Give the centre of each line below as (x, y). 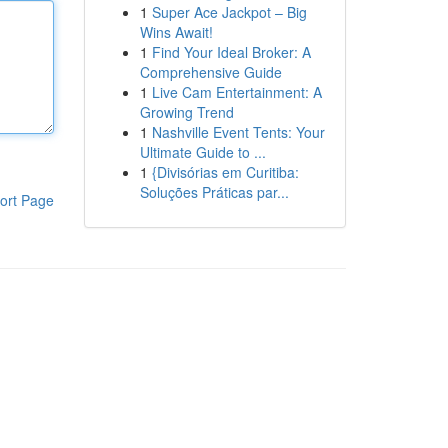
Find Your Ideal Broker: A (231, 52)
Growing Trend (186, 112)
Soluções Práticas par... (214, 192)
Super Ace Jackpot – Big (229, 12)
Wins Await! (176, 32)
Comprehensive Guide (210, 72)
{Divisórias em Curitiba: (225, 172)
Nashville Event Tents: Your (238, 132)
